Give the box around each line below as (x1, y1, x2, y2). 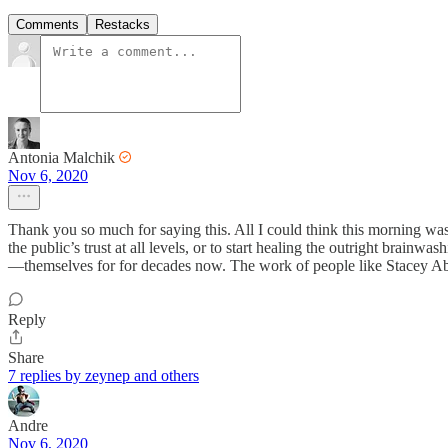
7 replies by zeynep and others (8, 367, 199, 385)
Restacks (95, 17, 150, 33)
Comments (16, 17, 79, 33)
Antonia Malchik (8, 149, 115, 167)
